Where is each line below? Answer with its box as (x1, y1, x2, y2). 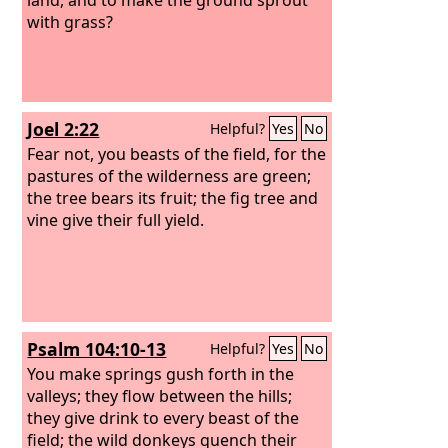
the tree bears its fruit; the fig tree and (27, 186, 319, 209)
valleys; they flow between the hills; (27, 384, 293, 407)
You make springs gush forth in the (27, 362, 295, 385)
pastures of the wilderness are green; (27, 164, 312, 187)
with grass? (27, 10, 114, 33)
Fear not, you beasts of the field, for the (27, 142, 327, 165)
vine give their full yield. (27, 208, 205, 231)
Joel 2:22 (27, 117, 100, 141)
